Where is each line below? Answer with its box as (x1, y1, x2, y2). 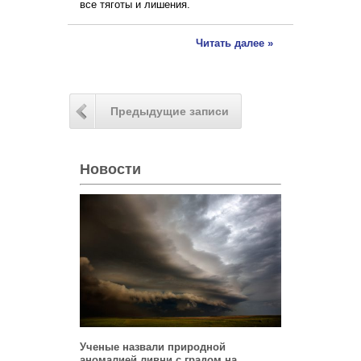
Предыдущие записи (110, 105, 229, 118)
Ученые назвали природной (80, 340, 226, 353)
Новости (80, 161, 141, 178)
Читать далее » (196, 37, 273, 50)
